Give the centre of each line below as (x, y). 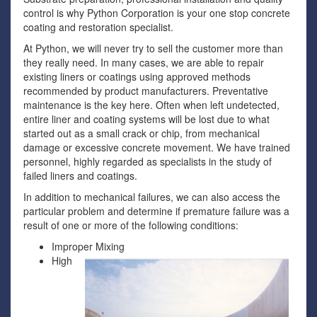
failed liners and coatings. (80, 175)
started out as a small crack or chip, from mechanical (142, 133)
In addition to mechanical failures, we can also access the (152, 196)
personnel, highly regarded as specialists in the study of (148, 161)
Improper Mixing (88, 246)
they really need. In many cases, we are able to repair (144, 62)
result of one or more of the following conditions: (131, 225)
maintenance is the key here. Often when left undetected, (151, 104)
